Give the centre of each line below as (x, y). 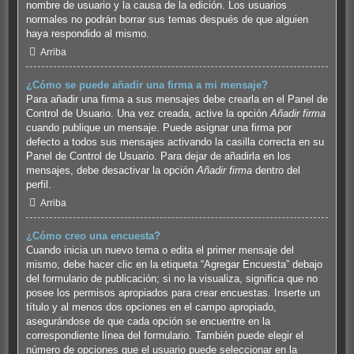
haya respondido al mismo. (87, 34)
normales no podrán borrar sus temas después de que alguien (167, 20)
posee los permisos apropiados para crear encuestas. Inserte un (173, 293)
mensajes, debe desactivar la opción (111, 171)
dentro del (276, 171)
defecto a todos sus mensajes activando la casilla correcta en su (175, 142)
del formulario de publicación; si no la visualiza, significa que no (171, 279)
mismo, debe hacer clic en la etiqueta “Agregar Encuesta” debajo (174, 265)
